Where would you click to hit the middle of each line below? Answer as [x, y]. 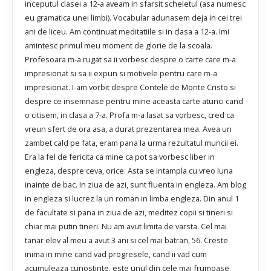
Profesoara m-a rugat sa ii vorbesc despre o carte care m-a [130, 60]
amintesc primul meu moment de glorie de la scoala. [119, 46]
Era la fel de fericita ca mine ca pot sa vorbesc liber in [120, 157]
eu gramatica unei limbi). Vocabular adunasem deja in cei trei [133, 18]
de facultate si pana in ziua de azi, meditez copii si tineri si [129, 213]
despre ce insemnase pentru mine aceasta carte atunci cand [134, 101]
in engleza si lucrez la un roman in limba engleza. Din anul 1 [132, 199]
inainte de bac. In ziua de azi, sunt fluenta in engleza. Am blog [135, 185]
